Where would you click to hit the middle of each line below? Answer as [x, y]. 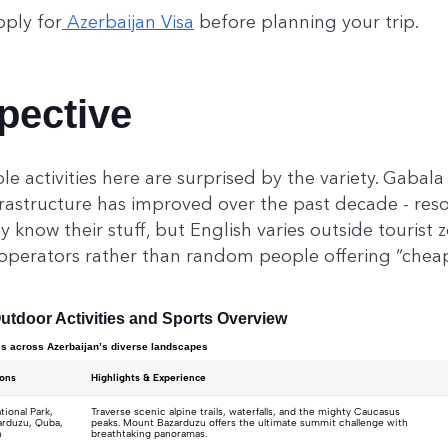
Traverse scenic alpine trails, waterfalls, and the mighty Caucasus [245, 412]
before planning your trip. [309, 22]
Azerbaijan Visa [128, 22]
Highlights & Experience [148, 378]
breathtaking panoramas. [149, 434]
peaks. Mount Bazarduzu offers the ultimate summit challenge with [249, 423]
